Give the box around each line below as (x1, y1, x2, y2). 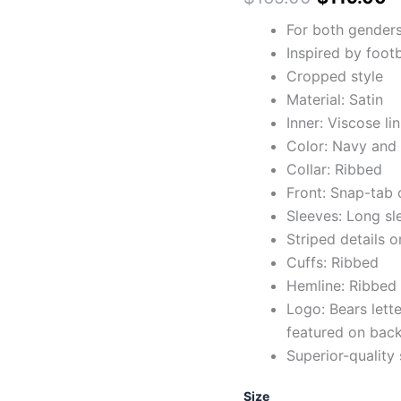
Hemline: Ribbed (286, 276, 397, 294)
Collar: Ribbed (286, 159, 382, 178)
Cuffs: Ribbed (286, 252, 379, 271)
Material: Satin (286, 90, 383, 108)
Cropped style (286, 66, 383, 85)
